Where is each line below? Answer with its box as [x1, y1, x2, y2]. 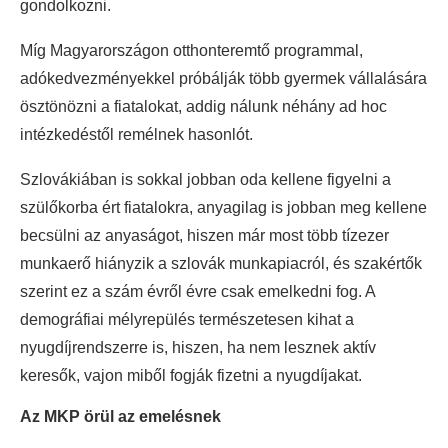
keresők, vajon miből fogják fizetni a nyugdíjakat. [20, 366, 362, 384]
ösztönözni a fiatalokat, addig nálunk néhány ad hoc [20, 97, 387, 115]
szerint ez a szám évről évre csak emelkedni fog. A [20, 282, 375, 300]
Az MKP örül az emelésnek [20, 407, 221, 425]
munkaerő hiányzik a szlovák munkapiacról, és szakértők [20, 254, 422, 272]
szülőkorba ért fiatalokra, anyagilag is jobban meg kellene [20, 198, 427, 216]
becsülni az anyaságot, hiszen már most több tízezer [20, 226, 389, 244]
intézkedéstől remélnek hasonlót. [20, 125, 253, 143]
